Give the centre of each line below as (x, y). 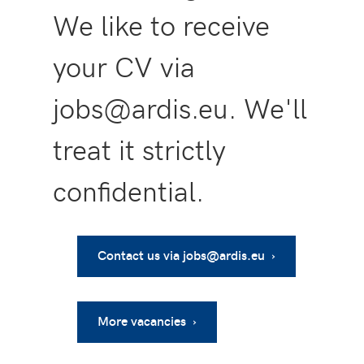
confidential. (128, 191)
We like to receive (161, 25)
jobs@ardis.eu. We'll (180, 108)
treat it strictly (139, 149)
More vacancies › (147, 321)
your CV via (124, 66)
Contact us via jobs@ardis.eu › (186, 255)
